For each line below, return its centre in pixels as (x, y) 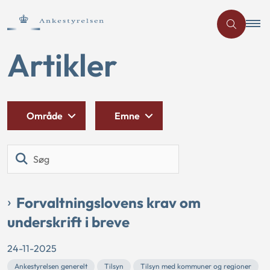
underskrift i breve (68, 222)
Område (45, 116)
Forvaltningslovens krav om (108, 202)
